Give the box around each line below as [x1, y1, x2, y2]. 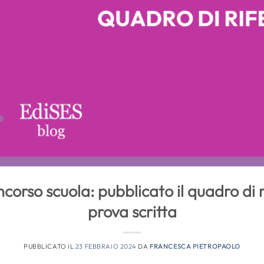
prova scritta [87, 201, 177, 222]
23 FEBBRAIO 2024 [75, 242, 137, 250]
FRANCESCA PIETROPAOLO [150, 242, 240, 250]
